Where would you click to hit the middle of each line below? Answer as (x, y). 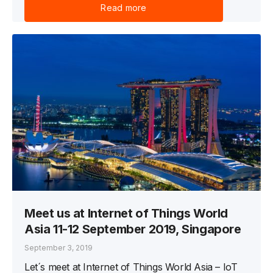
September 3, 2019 (58, 248)
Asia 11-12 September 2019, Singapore (133, 229)
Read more (124, 8)
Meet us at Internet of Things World (126, 214)
